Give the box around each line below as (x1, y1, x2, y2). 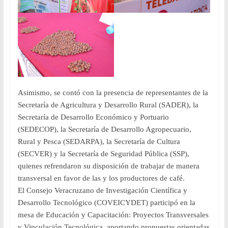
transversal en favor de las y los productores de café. (17, 174, 185, 183)
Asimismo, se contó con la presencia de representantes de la (17, 89, 208, 97)
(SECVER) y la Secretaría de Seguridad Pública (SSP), (17, 150, 189, 158)
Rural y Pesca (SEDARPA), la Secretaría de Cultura (17, 137, 180, 146)
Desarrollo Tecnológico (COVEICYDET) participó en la (17, 198, 195, 207)
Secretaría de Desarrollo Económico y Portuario (17, 113, 169, 122)
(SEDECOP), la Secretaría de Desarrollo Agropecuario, (17, 125, 191, 134)
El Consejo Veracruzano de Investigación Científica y (17, 186, 187, 195)
